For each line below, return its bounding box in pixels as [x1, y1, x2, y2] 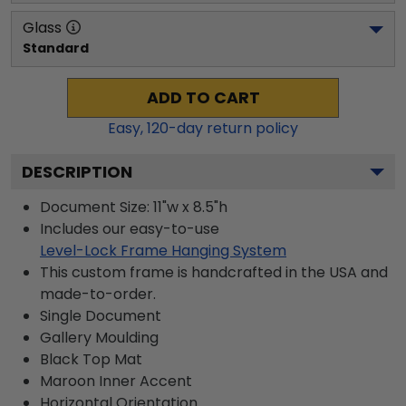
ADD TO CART [146, 86, 260, 109]
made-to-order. [40, 283, 156, 304]
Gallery [40, 326, 92, 348]
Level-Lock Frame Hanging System [40, 239, 286, 261]
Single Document [40, 304, 161, 326]
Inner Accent [95, 370, 192, 391]
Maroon [40, 370, 95, 391]
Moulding [92, 326, 159, 348]
